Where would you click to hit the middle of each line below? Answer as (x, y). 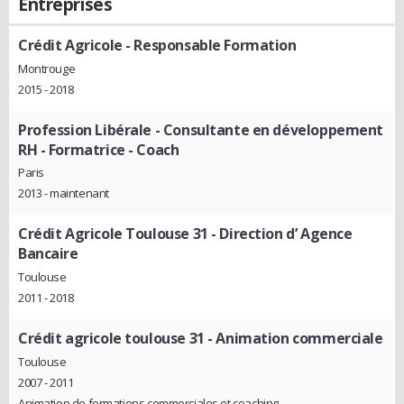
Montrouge (47, 68)
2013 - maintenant (64, 193)
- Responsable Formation (209, 45)
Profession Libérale (85, 129)
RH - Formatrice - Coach (99, 149)
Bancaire (48, 254)
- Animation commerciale (294, 339)
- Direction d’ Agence (280, 234)
